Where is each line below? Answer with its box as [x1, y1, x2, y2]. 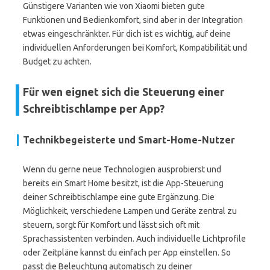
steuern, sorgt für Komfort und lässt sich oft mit [23, 220, 199, 230]
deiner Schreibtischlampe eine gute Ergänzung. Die [23, 192, 215, 202]
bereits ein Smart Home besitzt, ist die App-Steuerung [23, 178, 224, 188]
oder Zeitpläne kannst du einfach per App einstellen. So [23, 248, 231, 257]
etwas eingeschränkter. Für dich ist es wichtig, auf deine [23, 29, 231, 39]
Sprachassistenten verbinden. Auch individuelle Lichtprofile [23, 234, 246, 243]
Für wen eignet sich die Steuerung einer [23, 86, 224, 98]
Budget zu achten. [23, 57, 92, 66]
